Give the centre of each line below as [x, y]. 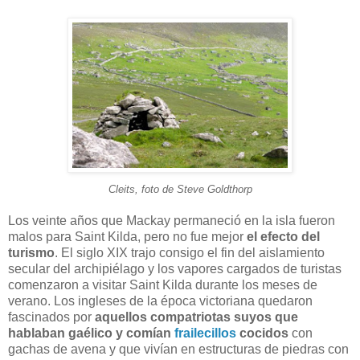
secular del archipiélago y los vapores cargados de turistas [175, 268]
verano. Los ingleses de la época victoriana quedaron [160, 301]
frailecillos [205, 333]
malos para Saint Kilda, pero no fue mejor [127, 236]
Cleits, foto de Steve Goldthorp [180, 189]
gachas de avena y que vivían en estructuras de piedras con [178, 349]
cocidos [262, 333]
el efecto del [283, 236]
